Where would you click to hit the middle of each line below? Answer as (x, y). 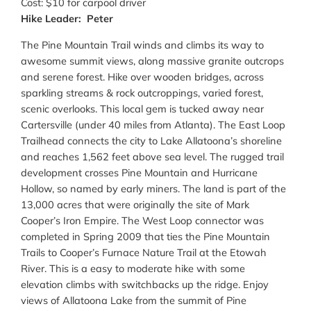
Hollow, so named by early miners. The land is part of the (154, 188)
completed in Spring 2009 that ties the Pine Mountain (146, 236)
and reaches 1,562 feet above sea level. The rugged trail (153, 156)
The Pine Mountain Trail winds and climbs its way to (143, 44)
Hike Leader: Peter (67, 19)
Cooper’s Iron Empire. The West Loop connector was (143, 220)
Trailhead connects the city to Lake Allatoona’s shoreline (152, 140)
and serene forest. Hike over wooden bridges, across (143, 76)
